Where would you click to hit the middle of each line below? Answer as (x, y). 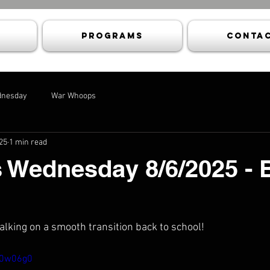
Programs (112, 36)
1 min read (28, 142)
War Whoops (74, 96)
